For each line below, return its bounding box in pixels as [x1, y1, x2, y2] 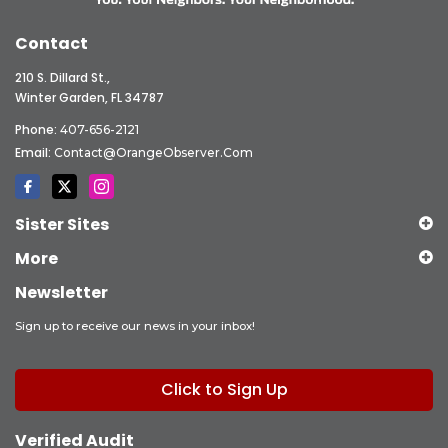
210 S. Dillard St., [15, 68, 110, 86]
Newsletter [15, 280, 108, 304]
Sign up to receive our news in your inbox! [15, 318, 255, 333]
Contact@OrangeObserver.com [54, 144, 253, 160]
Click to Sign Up [160, 377, 288, 401]
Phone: [15, 120, 60, 138]
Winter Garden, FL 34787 [15, 88, 164, 106]
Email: [15, 143, 54, 161]
